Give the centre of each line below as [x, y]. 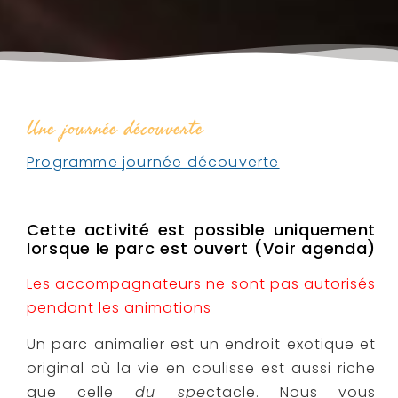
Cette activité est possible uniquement [201, 229]
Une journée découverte [115, 128]
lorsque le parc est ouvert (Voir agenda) [202, 248]
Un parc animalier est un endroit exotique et [201, 344]
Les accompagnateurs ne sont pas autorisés [201, 283]
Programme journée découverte [153, 162]
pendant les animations [119, 307]
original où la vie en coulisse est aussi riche [201, 368]
